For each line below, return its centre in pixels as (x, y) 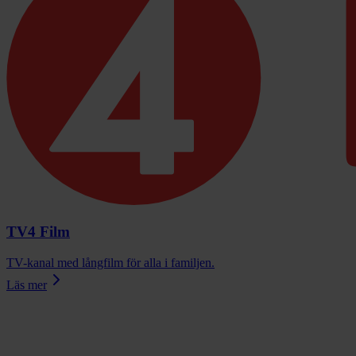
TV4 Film (38, 232)
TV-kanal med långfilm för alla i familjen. (110, 262)
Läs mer (27, 284)
